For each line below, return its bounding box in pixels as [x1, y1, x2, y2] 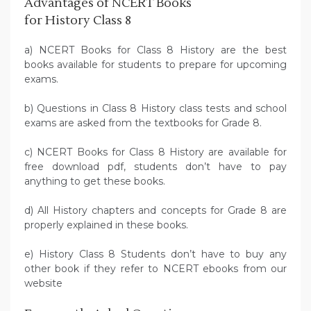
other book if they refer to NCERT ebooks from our [24, 262, 287, 276]
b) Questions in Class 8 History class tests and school [24, 102, 287, 115]
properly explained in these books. [24, 219, 188, 232]
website [24, 277, 62, 290]
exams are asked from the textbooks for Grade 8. [24, 117, 262, 130]
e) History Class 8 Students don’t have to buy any [24, 248, 287, 261]
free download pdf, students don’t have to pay [24, 160, 287, 174]
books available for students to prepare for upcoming [24, 58, 287, 72]
